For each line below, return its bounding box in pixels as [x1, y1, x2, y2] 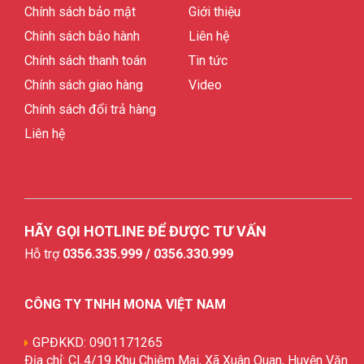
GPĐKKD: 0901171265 [32, 334, 162, 350]
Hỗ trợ [24, 245, 63, 262]
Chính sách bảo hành [24, 28, 140, 44]
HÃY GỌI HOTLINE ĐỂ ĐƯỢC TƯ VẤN [24, 222, 266, 240]
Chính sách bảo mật [24, 3, 136, 19]
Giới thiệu [188, 3, 240, 19]
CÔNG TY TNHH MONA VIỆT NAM [24, 296, 226, 312]
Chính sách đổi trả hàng [24, 101, 156, 117]
